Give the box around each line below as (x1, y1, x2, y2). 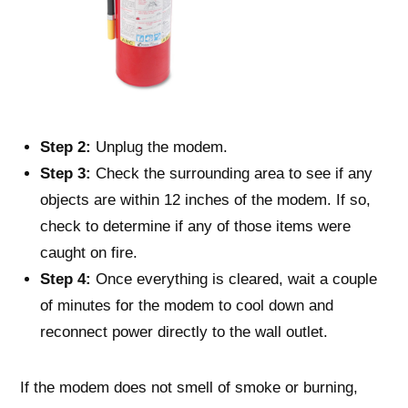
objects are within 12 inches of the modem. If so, (40, 191, 371, 209)
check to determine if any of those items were (40, 218, 351, 235)
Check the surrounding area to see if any (91, 165, 372, 182)
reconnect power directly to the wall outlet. (40, 323, 328, 341)
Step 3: (40, 165, 91, 182)
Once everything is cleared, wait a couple (91, 270, 377, 288)
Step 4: (40, 270, 91, 288)
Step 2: (40, 138, 91, 156)
